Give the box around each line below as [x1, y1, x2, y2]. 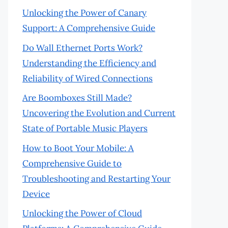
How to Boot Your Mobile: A [22, 142, 134, 154]
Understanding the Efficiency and [22, 57, 156, 69]
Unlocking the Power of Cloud [22, 208, 142, 219]
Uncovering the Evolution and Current [22, 107, 176, 119]
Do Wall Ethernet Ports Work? [22, 42, 142, 53]
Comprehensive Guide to [22, 157, 122, 169]
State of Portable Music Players [22, 123, 148, 134]
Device [22, 188, 50, 199]
